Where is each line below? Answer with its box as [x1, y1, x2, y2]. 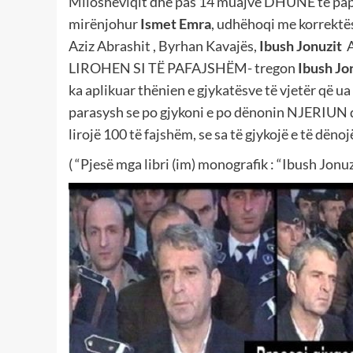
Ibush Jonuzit [257, 36, 342, 54]
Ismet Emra [138, 14, 211, 32]
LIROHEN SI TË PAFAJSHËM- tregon [69, 58, 298, 76]
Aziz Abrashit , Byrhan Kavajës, [69, 36, 257, 54]
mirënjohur [69, 14, 138, 32]
